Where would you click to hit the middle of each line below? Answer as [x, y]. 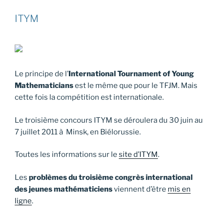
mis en [179, 189]
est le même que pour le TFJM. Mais [135, 86]
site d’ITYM [138, 155]
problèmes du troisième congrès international [111, 177]
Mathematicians [44, 86]
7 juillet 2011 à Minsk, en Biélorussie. [78, 132]
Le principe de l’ [42, 74]
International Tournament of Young [131, 74]
